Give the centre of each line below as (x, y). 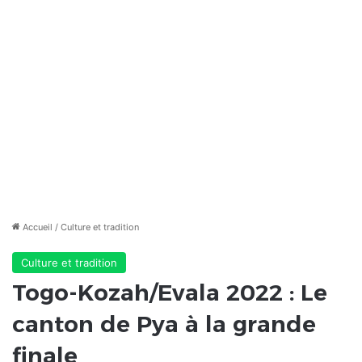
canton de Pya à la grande (164, 324)
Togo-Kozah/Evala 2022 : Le (170, 293)
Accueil (36, 227)
